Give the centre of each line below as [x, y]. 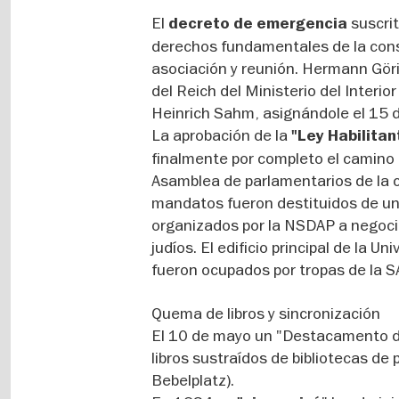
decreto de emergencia [258, 24]
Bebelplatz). [193, 380]
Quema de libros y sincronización [266, 313]
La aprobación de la [222, 135]
